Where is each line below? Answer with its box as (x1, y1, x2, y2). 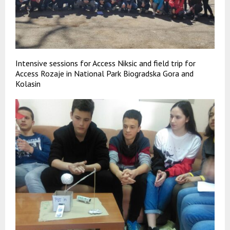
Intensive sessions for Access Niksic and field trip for (15, 57, 196, 68)
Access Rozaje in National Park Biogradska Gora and (15, 68, 194, 79)
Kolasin (15, 78, 41, 89)
